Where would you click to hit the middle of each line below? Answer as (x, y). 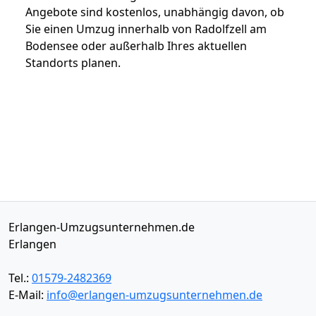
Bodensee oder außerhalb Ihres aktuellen (136, 45)
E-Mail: (28, 294)
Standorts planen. (73, 62)
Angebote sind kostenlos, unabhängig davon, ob (155, 12)
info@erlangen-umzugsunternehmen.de (154, 294)
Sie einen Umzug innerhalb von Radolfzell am (146, 29)
